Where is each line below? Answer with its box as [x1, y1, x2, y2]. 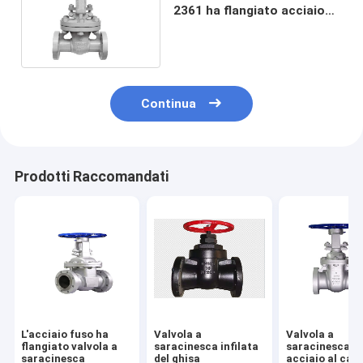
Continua [141, 96, 197, 112]
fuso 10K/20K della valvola [173, 18, 332, 33]
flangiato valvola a [21, 340, 118, 353]
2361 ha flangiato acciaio [173, 2, 325, 18]
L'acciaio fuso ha [21, 328, 109, 341]
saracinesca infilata [153, 340, 258, 353]
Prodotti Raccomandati [14, 168, 169, 185]
